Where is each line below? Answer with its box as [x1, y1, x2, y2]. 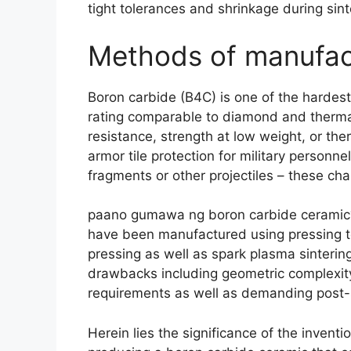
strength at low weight [161, 128, 302, 144]
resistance [88, 128, 153, 144]
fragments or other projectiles [88, 167, 273, 183]
